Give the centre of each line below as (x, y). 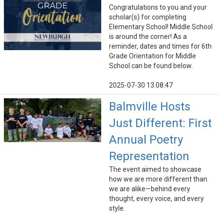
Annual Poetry (146, 140)
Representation (149, 156)
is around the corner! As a (148, 37)
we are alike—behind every (150, 189)
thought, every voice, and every (156, 199)
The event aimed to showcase (155, 170)
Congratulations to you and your (158, 8)
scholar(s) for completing (148, 17)
